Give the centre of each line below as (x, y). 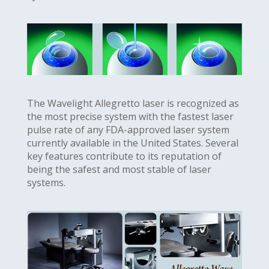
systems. (46, 182)
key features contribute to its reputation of (124, 156)
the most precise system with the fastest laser (130, 116)
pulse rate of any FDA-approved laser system (128, 129)
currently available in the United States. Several (132, 143)
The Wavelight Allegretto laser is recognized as (133, 103)
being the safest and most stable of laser (119, 169)
